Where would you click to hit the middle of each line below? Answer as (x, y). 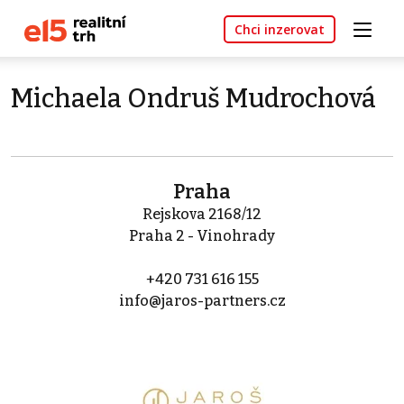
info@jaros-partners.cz (202, 301)
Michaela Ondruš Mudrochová (193, 99)
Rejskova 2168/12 (202, 215)
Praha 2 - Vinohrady (202, 236)
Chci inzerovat (280, 30)
